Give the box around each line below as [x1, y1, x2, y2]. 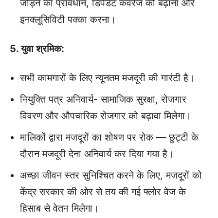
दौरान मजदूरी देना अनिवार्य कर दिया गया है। [20, 148, 174, 160]
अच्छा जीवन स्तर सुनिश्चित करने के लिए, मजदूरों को [20, 169, 202, 182]
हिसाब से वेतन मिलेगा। [20, 202, 99, 215]
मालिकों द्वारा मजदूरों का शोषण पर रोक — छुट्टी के [20, 131, 199, 144]
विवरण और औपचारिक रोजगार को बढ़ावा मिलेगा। [20, 110, 191, 122]
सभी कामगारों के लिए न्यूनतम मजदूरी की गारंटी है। [20, 72, 195, 84]
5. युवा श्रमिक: [10, 43, 64, 55]
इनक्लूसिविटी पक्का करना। [20, 14, 116, 26]
